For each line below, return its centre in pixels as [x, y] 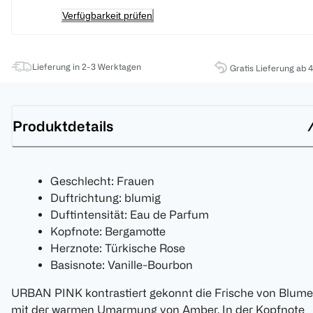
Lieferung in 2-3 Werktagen [87, 67]
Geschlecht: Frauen [102, 181]
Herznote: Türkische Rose [118, 248]
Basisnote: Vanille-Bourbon [122, 265]
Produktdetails [63, 126]
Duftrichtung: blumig [105, 198]
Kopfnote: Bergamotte [108, 232]
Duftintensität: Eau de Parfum [130, 215]
